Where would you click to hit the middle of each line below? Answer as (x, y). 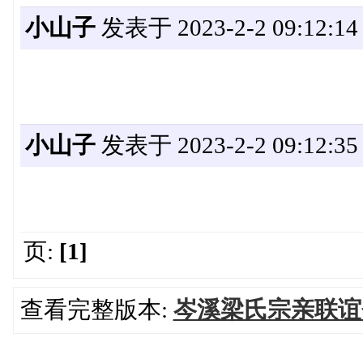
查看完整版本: (96, 310)
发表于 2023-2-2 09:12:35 (226, 145)
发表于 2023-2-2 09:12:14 (226, 28)
